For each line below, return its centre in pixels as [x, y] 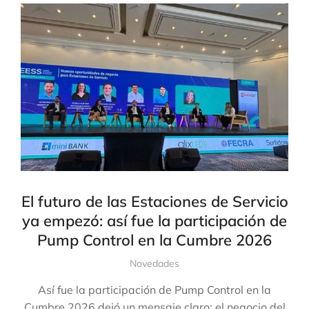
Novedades [154, 263]
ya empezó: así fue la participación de [154, 220]
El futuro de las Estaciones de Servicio [154, 201]
